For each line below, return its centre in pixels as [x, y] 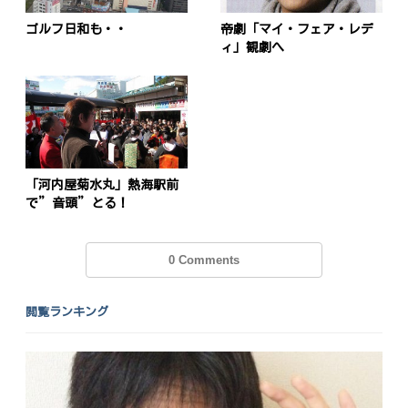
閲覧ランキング [67, 312]
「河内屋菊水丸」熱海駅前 [102, 184]
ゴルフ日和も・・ [77, 29]
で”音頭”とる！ [78, 203]
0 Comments [204, 260]
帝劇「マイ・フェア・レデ [296, 29]
